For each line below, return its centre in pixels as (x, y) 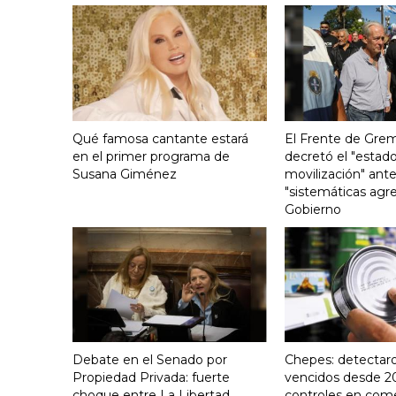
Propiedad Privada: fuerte (151, 378)
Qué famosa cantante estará (160, 138)
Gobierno (313, 209)
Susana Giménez (125, 174)
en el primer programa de (151, 156)
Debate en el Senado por (150, 360)
